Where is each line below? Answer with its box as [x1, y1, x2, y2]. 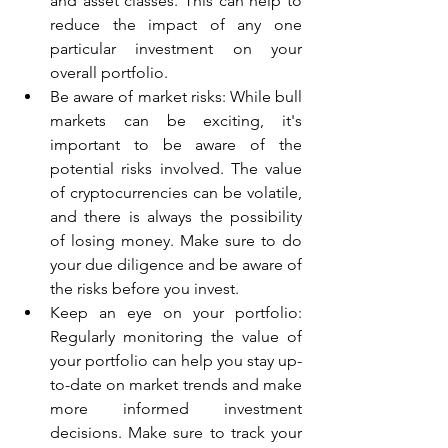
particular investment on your [50, 38, 302, 58]
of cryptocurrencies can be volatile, [50, 182, 302, 202]
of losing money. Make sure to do [50, 230, 302, 250]
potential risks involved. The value [50, 158, 302, 178]
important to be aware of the [50, 134, 302, 154]
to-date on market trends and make [50, 374, 302, 394]
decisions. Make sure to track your [50, 422, 302, 442]
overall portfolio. [50, 62, 168, 82]
